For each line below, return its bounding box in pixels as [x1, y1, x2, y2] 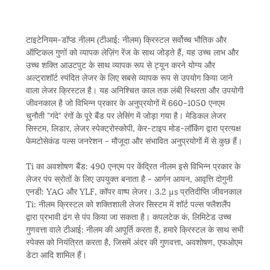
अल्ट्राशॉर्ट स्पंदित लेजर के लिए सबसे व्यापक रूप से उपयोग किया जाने [25, 71, 233, 84]
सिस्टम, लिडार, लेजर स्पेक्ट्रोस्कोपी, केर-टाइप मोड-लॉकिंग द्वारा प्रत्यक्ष [25, 121, 241, 134]
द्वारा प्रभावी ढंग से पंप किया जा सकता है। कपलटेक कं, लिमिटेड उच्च [25, 210, 231, 223]
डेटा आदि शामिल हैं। [25, 248, 87, 261]
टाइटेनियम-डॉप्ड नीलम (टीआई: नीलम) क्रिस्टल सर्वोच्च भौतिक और [25, 33, 227, 46]
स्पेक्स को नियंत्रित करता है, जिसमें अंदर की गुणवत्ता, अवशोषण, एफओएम [25, 235, 242, 248]
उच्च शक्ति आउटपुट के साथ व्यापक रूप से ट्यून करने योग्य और [25, 58, 215, 71]
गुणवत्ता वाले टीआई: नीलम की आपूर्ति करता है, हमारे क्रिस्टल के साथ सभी [25, 222, 243, 236]
